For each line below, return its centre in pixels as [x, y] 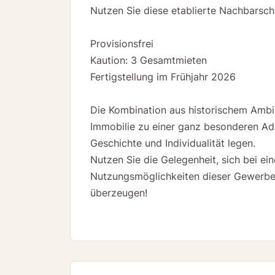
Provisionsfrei [122, 44]
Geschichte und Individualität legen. [173, 143]
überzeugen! [119, 193]
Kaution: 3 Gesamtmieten [149, 60]
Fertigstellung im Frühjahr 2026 [163, 77]
